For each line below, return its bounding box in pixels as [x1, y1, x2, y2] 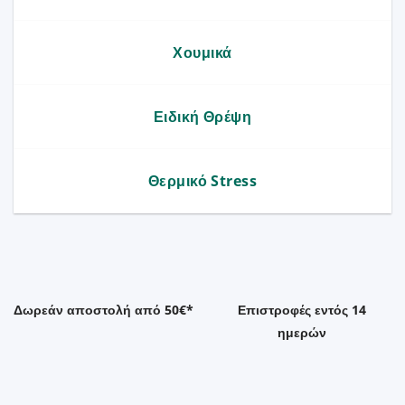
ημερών [277, 323, 326, 341]
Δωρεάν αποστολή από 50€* [14, 300, 193, 318]
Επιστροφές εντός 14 [237, 300, 366, 318]
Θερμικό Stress [147, 170, 258, 191]
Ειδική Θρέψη [153, 106, 252, 127]
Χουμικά [173, 42, 232, 62]
